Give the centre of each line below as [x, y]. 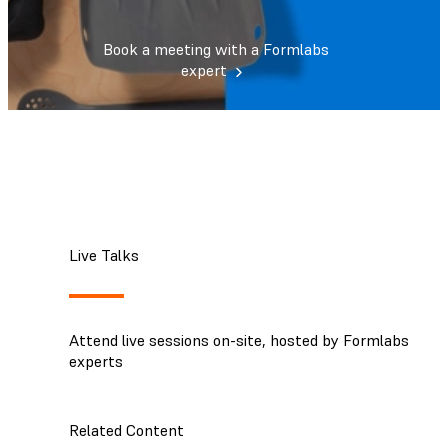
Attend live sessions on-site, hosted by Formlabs [239, 339]
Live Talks [104, 254]
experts [96, 360]
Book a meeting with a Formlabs [215, 49]
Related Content [126, 429]
